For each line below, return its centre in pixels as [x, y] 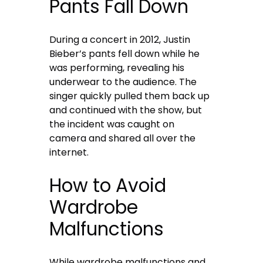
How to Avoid [108, 186]
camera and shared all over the [123, 139]
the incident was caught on [112, 124]
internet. [69, 153]
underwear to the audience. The [123, 82]
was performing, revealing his [117, 68]
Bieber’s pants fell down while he [125, 54]
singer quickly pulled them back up [130, 96]
